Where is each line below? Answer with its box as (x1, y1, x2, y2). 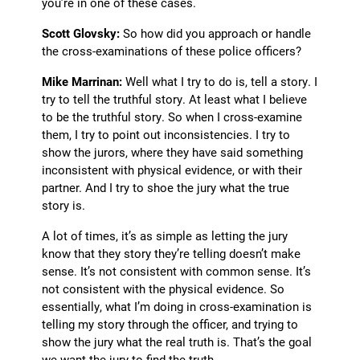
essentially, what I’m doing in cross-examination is (42, 298, 313, 315)
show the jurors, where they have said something (42, 144, 304, 161)
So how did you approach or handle (120, 25, 312, 42)
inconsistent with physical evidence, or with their (42, 162, 303, 178)
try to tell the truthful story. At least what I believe (42, 91, 308, 108)
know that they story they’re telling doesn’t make (42, 245, 301, 262)
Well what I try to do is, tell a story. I (122, 73, 318, 90)
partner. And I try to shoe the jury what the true (42, 179, 290, 196)
